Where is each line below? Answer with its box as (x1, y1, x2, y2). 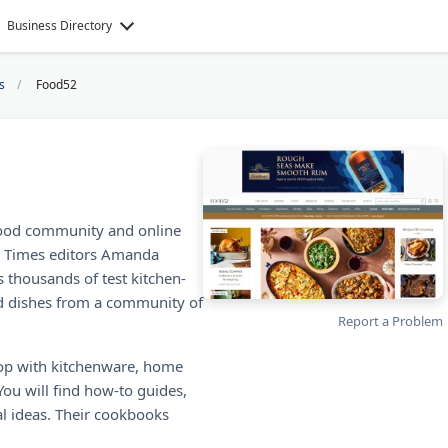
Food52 (36, 76, 77, 93)
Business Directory (7, 17, 113, 34)
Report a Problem (338, 312, 443, 330)
